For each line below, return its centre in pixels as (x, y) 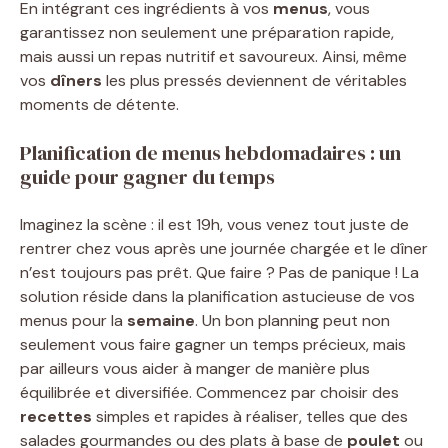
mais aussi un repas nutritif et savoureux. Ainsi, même (213, 56)
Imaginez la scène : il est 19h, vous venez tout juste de (214, 224)
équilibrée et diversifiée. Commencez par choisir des (209, 392)
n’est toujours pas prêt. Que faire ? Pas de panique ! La (219, 272)
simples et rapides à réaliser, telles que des (250, 416)
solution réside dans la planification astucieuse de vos (217, 296)
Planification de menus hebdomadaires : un (210, 153)
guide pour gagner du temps (147, 177)
